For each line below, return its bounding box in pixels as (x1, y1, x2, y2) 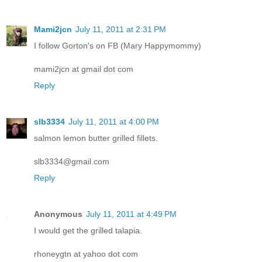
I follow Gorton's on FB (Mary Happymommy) (34, 41, 201, 51)
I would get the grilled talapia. (34, 226, 142, 236)
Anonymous (34, 209, 82, 219)
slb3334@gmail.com (34, 157, 109, 167)
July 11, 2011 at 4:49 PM (86, 209, 177, 219)
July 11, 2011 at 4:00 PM (68, 117, 159, 127)
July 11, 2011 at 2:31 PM (75, 25, 166, 35)
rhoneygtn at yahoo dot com (34, 249, 138, 259)
